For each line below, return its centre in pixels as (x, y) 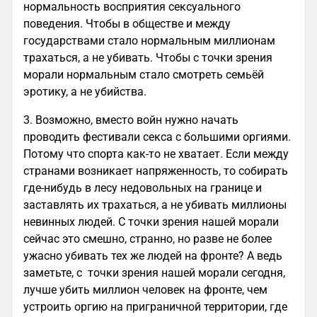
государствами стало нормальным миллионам (149, 41)
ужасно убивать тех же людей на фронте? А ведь (153, 256)
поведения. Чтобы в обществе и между (127, 24)
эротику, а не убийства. (85, 92)
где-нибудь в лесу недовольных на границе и (143, 188)
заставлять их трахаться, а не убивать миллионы (155, 205)
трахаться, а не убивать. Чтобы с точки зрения (148, 58)
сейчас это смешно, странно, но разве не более (148, 239)
